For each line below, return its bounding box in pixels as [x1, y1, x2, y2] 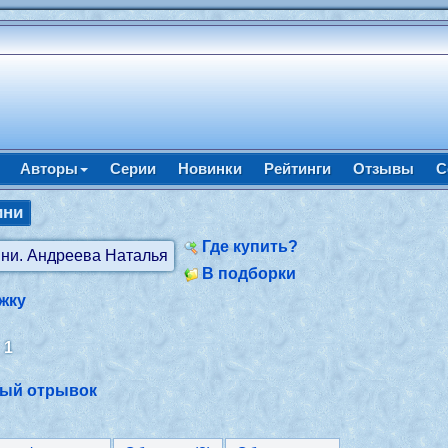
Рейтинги [263, 160, 331, 177]
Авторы [19, 160, 78, 177]
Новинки [177, 160, 242, 177]
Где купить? [202, 238, 299, 255]
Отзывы [352, 160, 414, 177]
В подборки [202, 265, 297, 282]
